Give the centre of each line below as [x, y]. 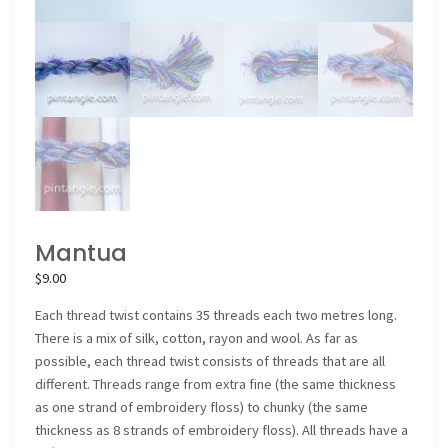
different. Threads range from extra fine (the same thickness [216, 384]
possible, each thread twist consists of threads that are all [210, 361]
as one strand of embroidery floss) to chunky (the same [202, 407]
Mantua [81, 252]
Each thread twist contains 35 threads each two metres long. [216, 315]
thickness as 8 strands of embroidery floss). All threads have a [222, 430]
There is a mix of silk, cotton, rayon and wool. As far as [197, 338]
